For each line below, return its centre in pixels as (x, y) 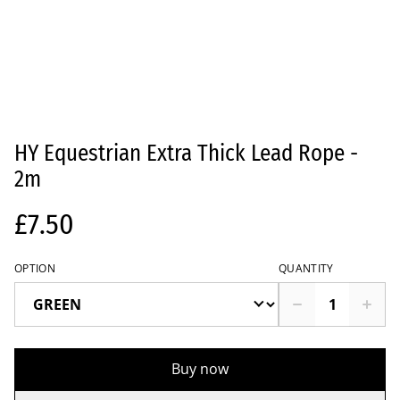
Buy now (200, 369)
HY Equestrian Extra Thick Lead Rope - (186, 154)
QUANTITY (306, 268)
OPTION (35, 268)
